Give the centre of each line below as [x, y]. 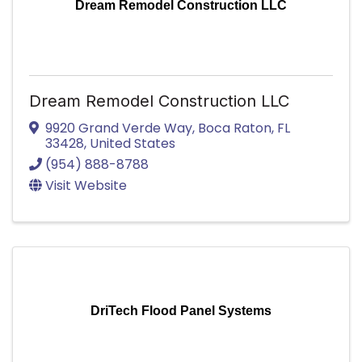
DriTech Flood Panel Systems [181, 310]
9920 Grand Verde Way [119, 128]
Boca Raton [235, 128]
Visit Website [86, 185]
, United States [130, 143]
